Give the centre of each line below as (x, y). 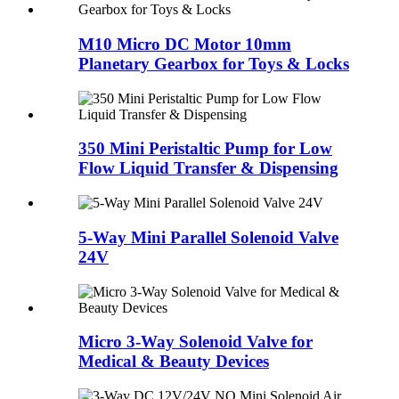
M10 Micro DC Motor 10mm (185, 45)
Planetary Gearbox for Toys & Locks (214, 64)
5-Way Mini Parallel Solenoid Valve (208, 237)
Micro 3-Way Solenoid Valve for (195, 342)
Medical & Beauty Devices (174, 362)
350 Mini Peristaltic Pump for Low (205, 149)
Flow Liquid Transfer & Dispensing (208, 168)
